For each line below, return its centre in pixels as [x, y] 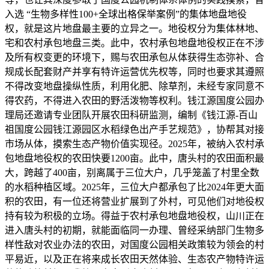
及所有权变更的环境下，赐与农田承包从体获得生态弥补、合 [134, 58]
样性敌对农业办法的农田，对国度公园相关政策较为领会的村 [134, 245]
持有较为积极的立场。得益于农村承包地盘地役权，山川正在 [134, 216]
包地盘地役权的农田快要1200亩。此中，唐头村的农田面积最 [134, 159]
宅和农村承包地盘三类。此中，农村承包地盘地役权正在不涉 [134, 43]
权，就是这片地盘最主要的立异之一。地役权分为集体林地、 [134, 29]
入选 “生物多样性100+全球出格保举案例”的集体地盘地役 [126, 14]
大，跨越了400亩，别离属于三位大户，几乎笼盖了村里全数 [132, 173]
